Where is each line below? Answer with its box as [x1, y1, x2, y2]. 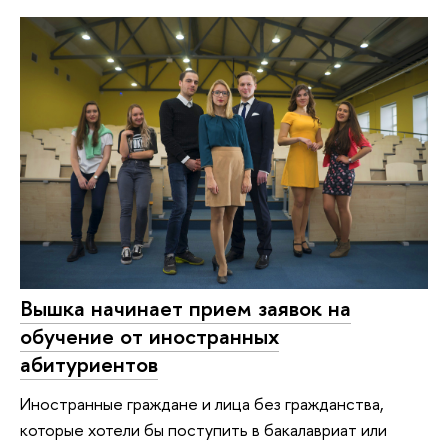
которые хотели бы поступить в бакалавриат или [20, 418, 387, 442]
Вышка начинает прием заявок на [20, 292, 351, 323]
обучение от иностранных [20, 320, 279, 351]
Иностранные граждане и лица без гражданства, [20, 392, 384, 416]
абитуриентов [20, 348, 158, 379]
